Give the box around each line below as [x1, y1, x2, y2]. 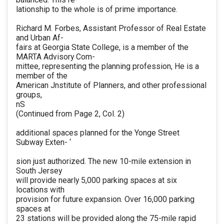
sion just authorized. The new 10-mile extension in [16, 156, 191, 166]
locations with [16, 185, 64, 195]
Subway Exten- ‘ [16, 137, 71, 147]
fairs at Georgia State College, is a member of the [16, 42, 188, 52]
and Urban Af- [16, 33, 63, 43]
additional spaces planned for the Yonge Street [16, 128, 179, 138]
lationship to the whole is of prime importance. [16, 4, 177, 14]
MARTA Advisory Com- [16, 52, 95, 62]
